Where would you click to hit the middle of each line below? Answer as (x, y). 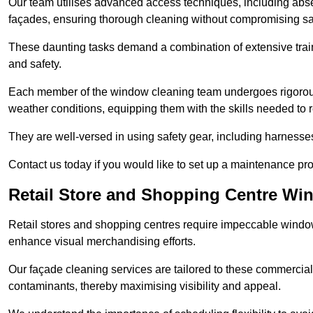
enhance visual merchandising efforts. (103, 241)
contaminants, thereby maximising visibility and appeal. (145, 286)
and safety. (35, 64)
